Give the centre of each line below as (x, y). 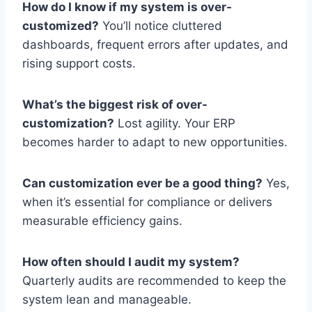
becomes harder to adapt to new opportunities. (155, 142)
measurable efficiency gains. (102, 220)
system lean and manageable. (107, 299)
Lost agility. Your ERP (175, 123)
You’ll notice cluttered (161, 25)
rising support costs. (79, 63)
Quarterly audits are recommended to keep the (154, 280)
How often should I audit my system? (131, 262)
